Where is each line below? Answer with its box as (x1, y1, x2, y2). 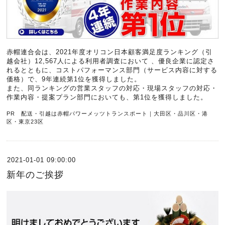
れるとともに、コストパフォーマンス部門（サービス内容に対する (7, 66, 218, 74)
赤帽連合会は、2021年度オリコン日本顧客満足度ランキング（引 (7, 48, 213, 56)
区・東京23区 (7, 119, 44, 125)
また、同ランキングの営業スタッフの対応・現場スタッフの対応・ (7, 84, 218, 92)
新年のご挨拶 (7, 170, 64, 180)
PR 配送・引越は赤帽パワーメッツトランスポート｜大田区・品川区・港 (7, 110, 208, 117)
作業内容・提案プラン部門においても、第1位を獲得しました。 (7, 93, 208, 101)
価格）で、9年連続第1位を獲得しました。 (7, 75, 142, 83)
